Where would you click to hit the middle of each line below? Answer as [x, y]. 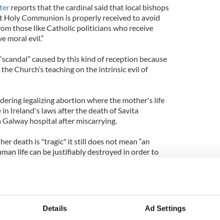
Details [55, 208]
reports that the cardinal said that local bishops [89, 7]
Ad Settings [165, 208]
